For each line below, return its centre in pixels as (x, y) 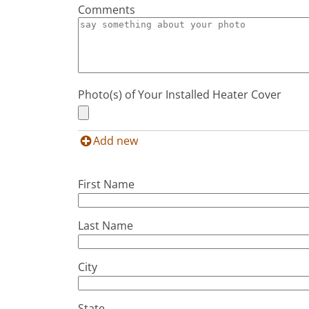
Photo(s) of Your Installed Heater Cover (180, 95)
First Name (107, 185)
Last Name (106, 226)
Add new (116, 141)
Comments (107, 10)
